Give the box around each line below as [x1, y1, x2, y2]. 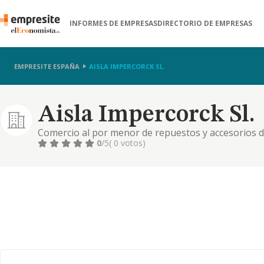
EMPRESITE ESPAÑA [14, 61, 80, 71]
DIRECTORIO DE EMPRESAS [157, 18, 253, 28]
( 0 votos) [109, 137, 146, 148]
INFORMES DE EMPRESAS [70, 18, 158, 28]
